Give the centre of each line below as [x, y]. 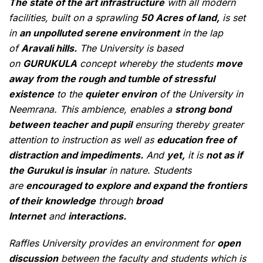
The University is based [130, 48]
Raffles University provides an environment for [113, 243]
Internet [27, 216]
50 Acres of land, [180, 18]
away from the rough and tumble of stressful [112, 79]
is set [232, 18]
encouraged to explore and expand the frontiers [136, 186]
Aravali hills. [49, 48]
